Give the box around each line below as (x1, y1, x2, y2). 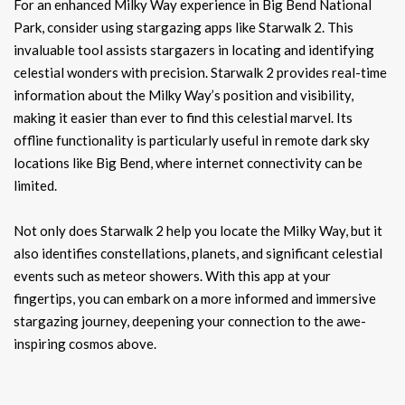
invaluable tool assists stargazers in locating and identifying (14, 41, 374, 58)
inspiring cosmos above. (14, 334, 156, 352)
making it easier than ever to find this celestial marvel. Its (14, 108, 353, 126)
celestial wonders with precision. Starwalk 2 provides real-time (14, 63, 387, 80)
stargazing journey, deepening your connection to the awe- (14, 312, 366, 329)
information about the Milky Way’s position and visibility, (14, 86, 353, 103)
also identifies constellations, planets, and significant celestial (14, 244, 382, 261)
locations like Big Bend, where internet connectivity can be (14, 154, 363, 171)
